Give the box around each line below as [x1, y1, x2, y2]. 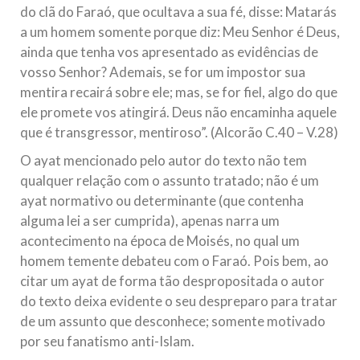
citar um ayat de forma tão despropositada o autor [20, 272, 325, 289]
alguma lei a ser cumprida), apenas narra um [20, 212, 280, 229]
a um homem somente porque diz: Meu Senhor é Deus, [20, 23, 340, 40]
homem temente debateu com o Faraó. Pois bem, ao [20, 252, 329, 269]
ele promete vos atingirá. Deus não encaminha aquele [20, 104, 337, 121]
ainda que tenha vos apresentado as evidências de [20, 43, 318, 60]
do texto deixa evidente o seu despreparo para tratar [20, 292, 337, 309]
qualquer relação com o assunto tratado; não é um [20, 172, 319, 189]
